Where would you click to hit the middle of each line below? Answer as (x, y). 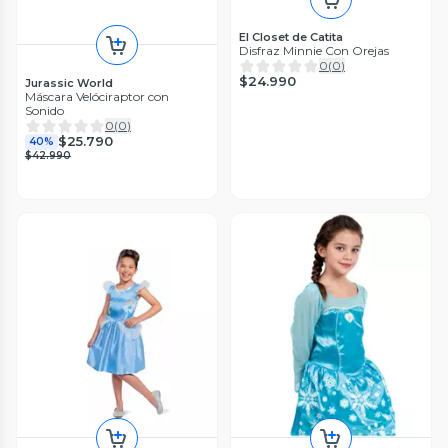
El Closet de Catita (291, 36)
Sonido (44, 110)
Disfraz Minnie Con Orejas (314, 50)
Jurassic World (69, 82)
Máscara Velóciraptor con (97, 96)
